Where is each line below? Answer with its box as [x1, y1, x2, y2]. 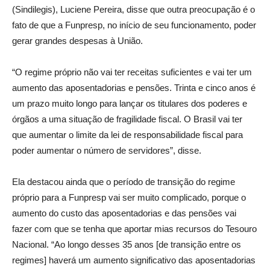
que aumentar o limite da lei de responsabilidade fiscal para [12, 130, 243, 140]
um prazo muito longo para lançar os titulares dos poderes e [12, 98, 247, 108]
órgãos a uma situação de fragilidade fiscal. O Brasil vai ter [12, 114, 242, 124]
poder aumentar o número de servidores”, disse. [12, 145, 201, 155]
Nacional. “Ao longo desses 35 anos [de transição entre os [12, 239, 241, 250]
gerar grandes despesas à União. [12, 36, 143, 46]
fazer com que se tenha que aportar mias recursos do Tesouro [12, 224, 257, 234]
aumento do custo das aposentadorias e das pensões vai [12, 208, 236, 218]
